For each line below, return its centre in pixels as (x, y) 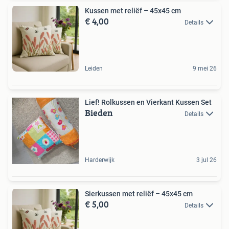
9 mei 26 (205, 69)
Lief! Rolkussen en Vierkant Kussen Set (148, 102)
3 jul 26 (207, 160)
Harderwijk (100, 160)
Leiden (94, 69)
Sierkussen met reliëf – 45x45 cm (139, 194)
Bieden (99, 113)
